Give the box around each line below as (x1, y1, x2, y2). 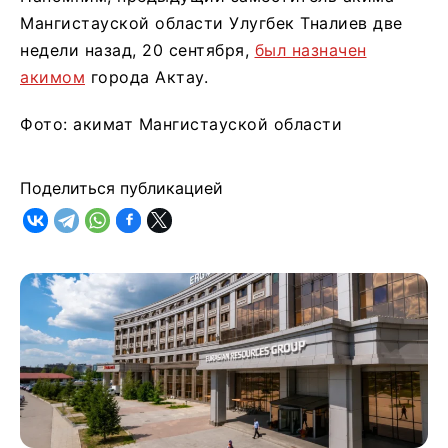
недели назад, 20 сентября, (20, 39, 255, 60)
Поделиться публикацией (20, 177, 223, 198)
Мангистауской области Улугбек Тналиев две (20, 12, 403, 33)
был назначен (254, 39, 367, 60)
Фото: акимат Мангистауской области (20, 113, 342, 134)
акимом (20, 66, 85, 87)
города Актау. (85, 66, 208, 87)
